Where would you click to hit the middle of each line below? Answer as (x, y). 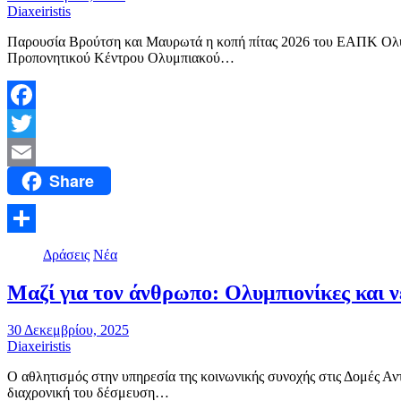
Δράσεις (66, 254)
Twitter (27, 152)
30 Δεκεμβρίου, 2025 (68, 330)
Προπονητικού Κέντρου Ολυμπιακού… (121, 58)
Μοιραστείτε (43, 246)
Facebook (35, 124)
